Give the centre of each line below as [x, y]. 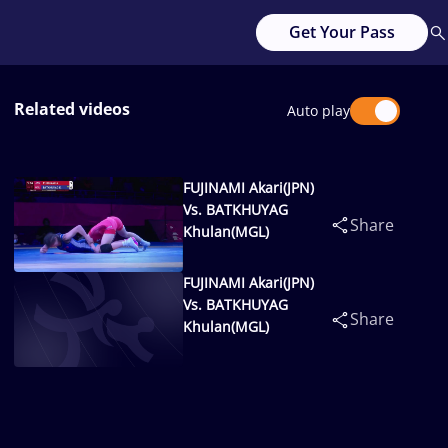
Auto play [318, 110]
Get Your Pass [342, 32]
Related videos [72, 109]
